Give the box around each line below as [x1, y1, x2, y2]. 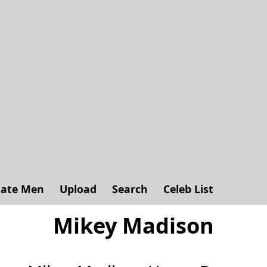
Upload [60, 182, 97, 196]
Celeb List [163, 182, 213, 196]
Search [112, 182, 148, 196]
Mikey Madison [52, 211, 214, 240]
